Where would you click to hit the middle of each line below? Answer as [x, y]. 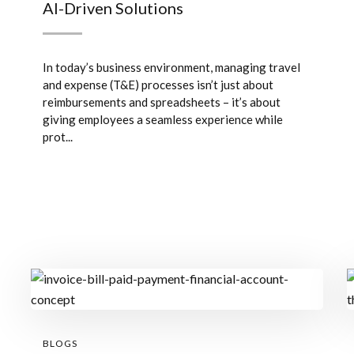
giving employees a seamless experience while [163, 119]
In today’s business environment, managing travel [171, 67]
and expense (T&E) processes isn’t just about [158, 85]
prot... [58, 137]
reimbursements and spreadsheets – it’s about [162, 102]
